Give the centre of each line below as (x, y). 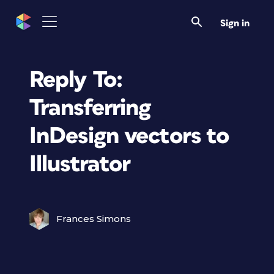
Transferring (90, 108)
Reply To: (76, 80)
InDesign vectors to (129, 136)
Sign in (235, 23)
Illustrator (80, 164)
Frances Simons (94, 219)
